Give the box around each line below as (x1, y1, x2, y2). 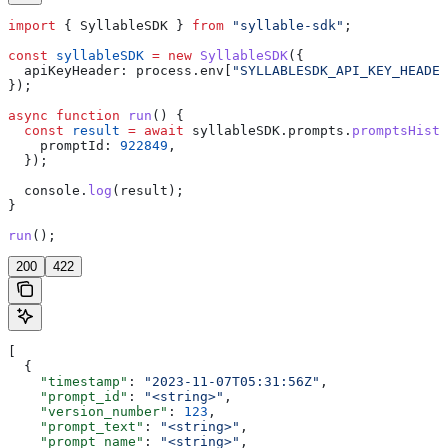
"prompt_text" (8, 418, 144, 434)
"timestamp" (8, 373, 128, 389)
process (128, 62, 192, 78)
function (48, 107, 120, 123)
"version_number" (8, 403, 168, 419)
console (8, 182, 80, 198)
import (8, 17, 56, 33)
